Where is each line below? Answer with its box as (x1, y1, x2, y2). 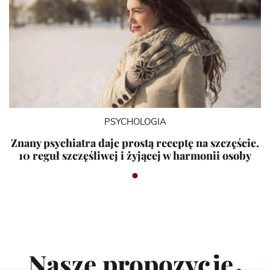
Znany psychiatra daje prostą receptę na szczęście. (11, 135, 259, 150)
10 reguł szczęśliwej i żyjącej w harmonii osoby (19, 148, 251, 163)
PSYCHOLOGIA (104, 117, 166, 127)
